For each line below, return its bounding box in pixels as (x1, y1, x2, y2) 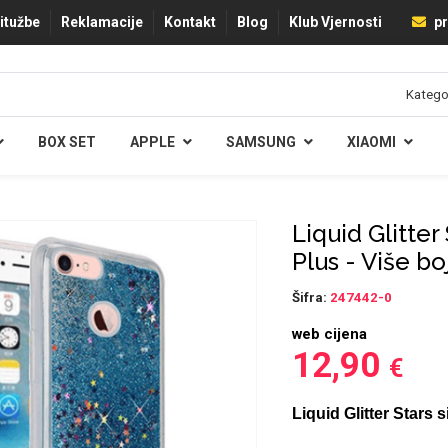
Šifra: (291, 290, 330, 305)
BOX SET (37, 134, 96, 150)
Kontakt (164, 14, 216, 30)
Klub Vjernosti (289, 14, 382, 30)
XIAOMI (346, 134, 396, 150)
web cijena (291, 325, 367, 343)
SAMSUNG (225, 134, 296, 150)
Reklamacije (61, 14, 143, 30)
